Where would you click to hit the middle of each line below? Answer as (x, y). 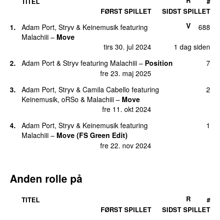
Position (159, 63)
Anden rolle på (46, 178)
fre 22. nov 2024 (126, 145)
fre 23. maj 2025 (126, 73)
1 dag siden (192, 47)
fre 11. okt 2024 (127, 109)
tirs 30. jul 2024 (127, 47)
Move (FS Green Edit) (92, 135)
